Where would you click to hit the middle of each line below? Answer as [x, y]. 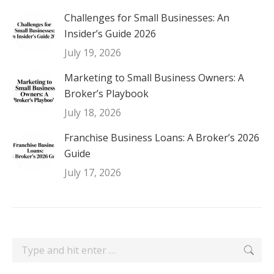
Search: [29, 246]
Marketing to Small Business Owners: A [154, 78]
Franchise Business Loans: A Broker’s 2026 [162, 138]
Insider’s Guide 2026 [110, 34]
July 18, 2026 [93, 113]
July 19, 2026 [93, 53]
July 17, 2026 [93, 172]
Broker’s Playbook [106, 94]
